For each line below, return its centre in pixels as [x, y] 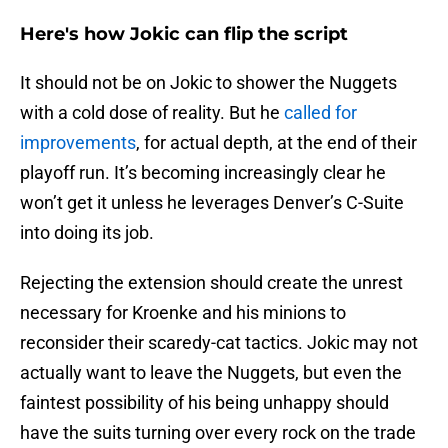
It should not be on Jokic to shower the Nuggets [208, 83]
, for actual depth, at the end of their [276, 143]
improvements [78, 143]
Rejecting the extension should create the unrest [211, 283]
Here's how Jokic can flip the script [184, 34]
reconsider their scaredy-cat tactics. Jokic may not [219, 343]
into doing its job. [87, 233]
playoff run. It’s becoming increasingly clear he [203, 173]
